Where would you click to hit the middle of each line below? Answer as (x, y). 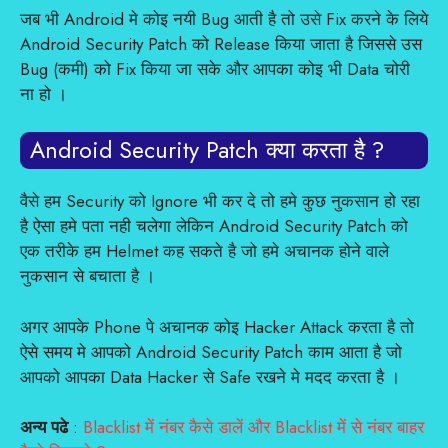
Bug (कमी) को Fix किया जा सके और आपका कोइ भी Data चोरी (215, 68)
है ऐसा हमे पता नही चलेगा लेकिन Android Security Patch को (214, 226)
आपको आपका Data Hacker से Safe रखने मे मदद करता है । (210, 376)
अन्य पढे (44, 427)
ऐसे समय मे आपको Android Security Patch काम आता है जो (211, 351)
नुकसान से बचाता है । (87, 276)
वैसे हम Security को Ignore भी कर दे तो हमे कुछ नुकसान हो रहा (220, 201)
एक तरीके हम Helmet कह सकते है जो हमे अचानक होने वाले (204, 251)
